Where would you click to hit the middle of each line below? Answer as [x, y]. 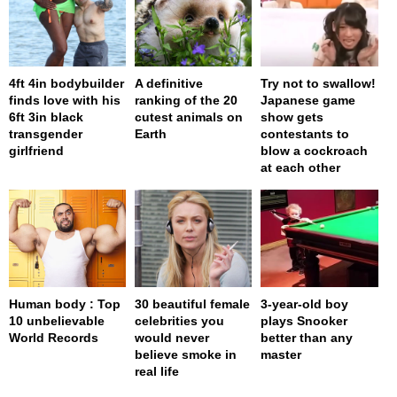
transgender [46, 133]
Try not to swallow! [319, 83]
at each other [301, 167]
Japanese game [308, 100]
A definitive [169, 83]
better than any [307, 337]
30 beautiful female [193, 304]
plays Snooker [304, 320]
